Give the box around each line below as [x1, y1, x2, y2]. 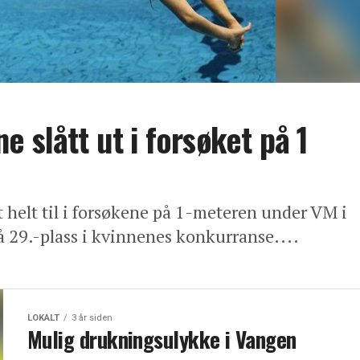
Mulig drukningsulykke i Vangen [27, 323, 297, 355]
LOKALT [27, 313, 59, 323]
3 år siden [72, 313, 112, 323]
